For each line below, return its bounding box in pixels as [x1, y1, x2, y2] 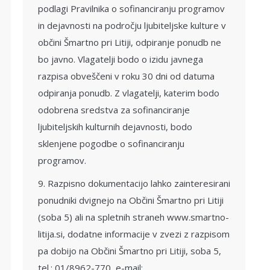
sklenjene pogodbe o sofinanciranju [38, 137, 184, 149]
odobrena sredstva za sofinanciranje [38, 104, 190, 116]
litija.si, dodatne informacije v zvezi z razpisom [38, 228, 230, 240]
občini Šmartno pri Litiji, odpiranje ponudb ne [38, 36, 221, 48]
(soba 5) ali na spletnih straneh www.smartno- [38, 211, 229, 223]
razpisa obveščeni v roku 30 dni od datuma [38, 70, 215, 82]
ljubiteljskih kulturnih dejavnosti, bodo [38, 121, 192, 133]
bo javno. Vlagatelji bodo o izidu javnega [38, 53, 203, 65]
